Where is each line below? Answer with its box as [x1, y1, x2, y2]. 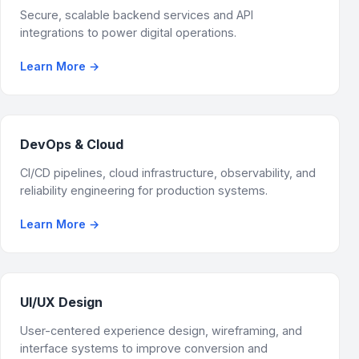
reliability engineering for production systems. [20, 184, 268, 197]
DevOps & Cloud [20, 136, 123, 152]
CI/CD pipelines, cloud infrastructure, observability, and [20, 166, 316, 179]
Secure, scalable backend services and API [20, 8, 253, 22]
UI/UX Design [20, 294, 103, 310]
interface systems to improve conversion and [20, 341, 268, 355]
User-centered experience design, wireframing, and [20, 324, 302, 337]
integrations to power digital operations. [20, 26, 236, 39]
